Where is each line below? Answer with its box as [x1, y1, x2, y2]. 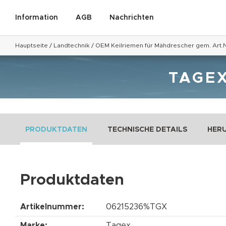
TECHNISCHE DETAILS [107, 126, 187, 133]
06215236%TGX [106, 202, 167, 211]
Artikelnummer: [20, 202, 84, 211]
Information [15, 14, 58, 21]
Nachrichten [109, 14, 154, 21]
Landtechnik [53, 42, 90, 48]
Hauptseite [15, 42, 48, 48]
